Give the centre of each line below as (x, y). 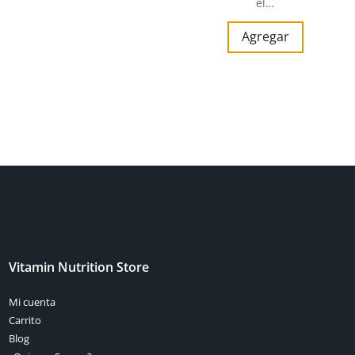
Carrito (25, 321)
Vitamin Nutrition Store (79, 267)
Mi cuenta (32, 302)
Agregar (265, 37)
